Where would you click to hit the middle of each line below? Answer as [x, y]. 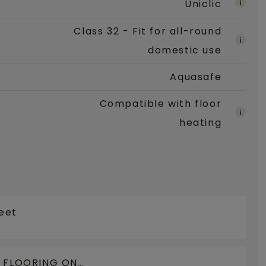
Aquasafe [196, 77]
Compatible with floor [161, 104]
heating [201, 123]
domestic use [185, 50]
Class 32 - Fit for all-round [148, 31]
